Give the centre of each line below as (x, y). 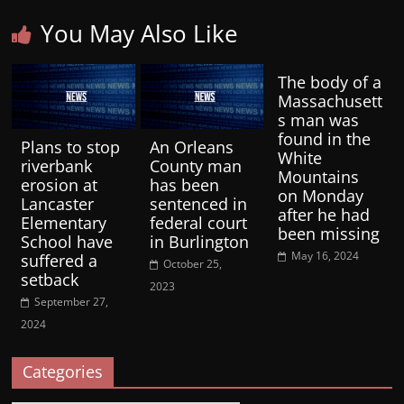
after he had (323, 215)
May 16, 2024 (325, 256)
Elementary (64, 223)
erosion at (60, 185)
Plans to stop (71, 147)
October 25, (192, 264)
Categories (63, 372)
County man (195, 166)
